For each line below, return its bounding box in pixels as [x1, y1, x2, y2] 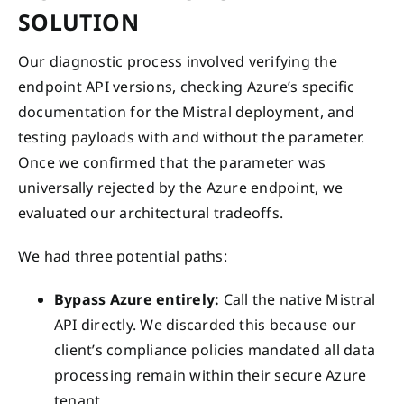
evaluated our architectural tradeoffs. [18, 202, 284, 223]
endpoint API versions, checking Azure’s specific [18, 76, 355, 96]
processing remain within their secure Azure [54, 364, 367, 385]
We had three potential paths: [18, 245, 227, 266]
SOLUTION [18, 6, 139, 38]
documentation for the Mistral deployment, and [18, 101, 354, 122]
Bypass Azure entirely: [54, 289, 220, 309]
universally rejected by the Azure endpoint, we [18, 177, 344, 197]
